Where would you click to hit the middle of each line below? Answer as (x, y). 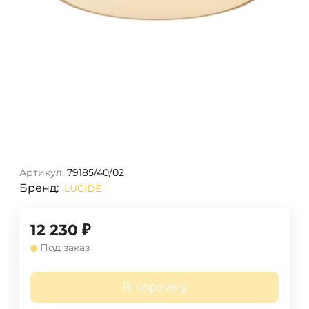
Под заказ (65, 248)
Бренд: (39, 188)
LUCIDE (83, 189)
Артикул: (42, 173)
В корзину (154, 287)
